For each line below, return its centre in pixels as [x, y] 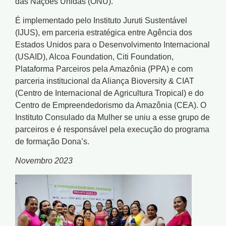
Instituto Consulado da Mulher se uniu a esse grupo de [112, 117]
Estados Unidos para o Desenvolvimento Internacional [112, 44]
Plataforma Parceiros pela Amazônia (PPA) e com [104, 69]
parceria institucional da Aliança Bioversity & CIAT [105, 81]
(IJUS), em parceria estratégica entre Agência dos [104, 32]
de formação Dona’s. [52, 141]
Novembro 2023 [44, 161]
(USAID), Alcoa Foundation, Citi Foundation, [94, 56]
